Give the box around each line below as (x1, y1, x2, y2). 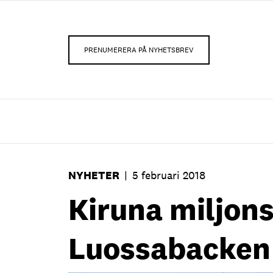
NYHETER (68, 168, 119, 182)
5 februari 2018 (132, 168, 205, 182)
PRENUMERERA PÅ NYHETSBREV (84, 44, 194, 55)
